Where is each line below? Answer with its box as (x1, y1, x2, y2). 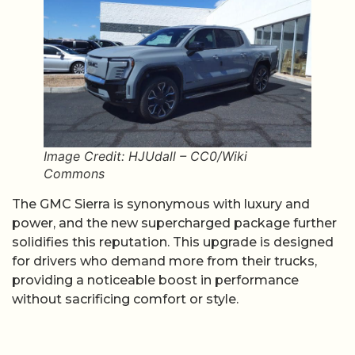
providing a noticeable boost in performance (12, 272, 299, 288)
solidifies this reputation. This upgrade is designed (12, 234, 334, 250)
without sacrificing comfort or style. (12, 291, 239, 307)
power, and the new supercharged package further (12, 215, 337, 231)
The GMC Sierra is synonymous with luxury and (12, 196, 310, 212)
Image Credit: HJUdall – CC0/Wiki (44, 147, 247, 164)
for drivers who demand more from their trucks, (12, 253, 317, 269)
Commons (44, 165, 105, 181)
